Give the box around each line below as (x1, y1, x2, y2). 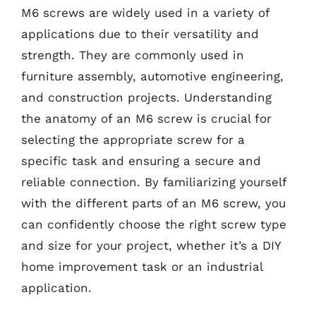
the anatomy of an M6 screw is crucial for (21, 111, 272, 126)
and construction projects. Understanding (21, 90, 272, 104)
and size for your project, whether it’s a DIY (21, 238, 281, 253)
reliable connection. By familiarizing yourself (21, 174, 286, 189)
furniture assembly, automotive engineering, (21, 68, 284, 83)
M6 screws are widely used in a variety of (21, 5, 269, 20)
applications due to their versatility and (21, 26, 259, 41)
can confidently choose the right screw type (21, 217, 286, 231)
